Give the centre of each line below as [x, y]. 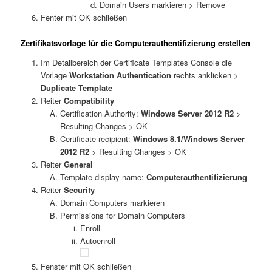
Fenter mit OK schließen [83, 18]
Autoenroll [97, 240]
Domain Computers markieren [113, 202]
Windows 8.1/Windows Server [189, 138]
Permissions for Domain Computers [123, 215]
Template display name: [104, 177]
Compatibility [89, 100]
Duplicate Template [76, 87]
